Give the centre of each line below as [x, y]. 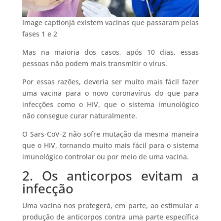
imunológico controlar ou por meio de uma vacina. [105, 156]
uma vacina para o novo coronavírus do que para [110, 93]
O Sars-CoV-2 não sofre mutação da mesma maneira [110, 134]
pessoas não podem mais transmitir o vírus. [94, 63]
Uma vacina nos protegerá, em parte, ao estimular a [110, 205]
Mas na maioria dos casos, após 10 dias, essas [110, 52]
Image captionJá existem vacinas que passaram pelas [110, 22]
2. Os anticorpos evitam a [110, 175]
